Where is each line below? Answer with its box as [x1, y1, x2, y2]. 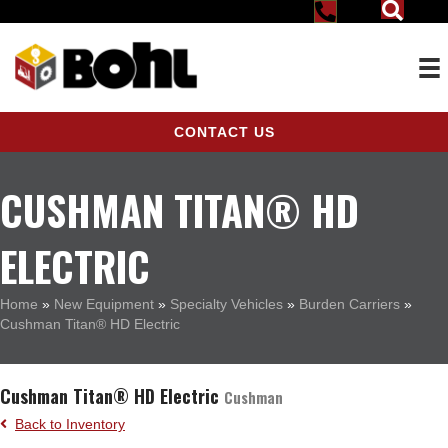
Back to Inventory [15, 416, 125, 433]
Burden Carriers [299, 296, 400, 313]
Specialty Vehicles [170, 296, 283, 313]
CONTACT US [173, 124, 275, 141]
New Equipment [54, 296, 154, 313]
